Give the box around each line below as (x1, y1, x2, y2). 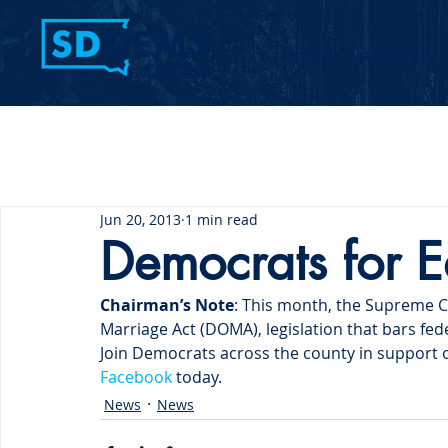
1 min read (185, 209, 258, 229)
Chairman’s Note (100, 294, 234, 316)
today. (172, 366, 222, 388)
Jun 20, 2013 (100, 209, 181, 229)
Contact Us (346, 41, 431, 65)
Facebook (100, 366, 172, 388)
